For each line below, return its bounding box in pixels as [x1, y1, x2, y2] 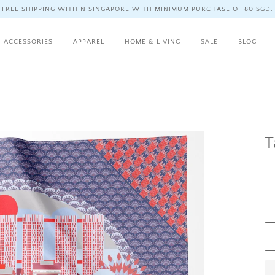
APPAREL [73, 38, 104, 45]
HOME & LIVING [125, 38, 180, 45]
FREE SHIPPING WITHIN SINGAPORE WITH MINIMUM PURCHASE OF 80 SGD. [2, 6, 273, 13]
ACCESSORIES [4, 38, 53, 45]
